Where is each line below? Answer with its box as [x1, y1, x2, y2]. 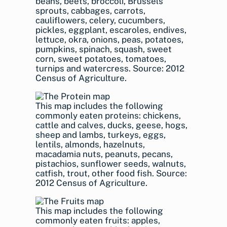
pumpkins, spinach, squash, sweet [35, 44, 172, 54]
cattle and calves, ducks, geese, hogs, [35, 120, 187, 130]
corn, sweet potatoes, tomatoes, [35, 54, 166, 64]
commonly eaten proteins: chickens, [35, 110, 181, 121]
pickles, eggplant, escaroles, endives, [35, 25, 186, 35]
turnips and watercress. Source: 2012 [35, 63, 184, 73]
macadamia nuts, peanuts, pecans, [35, 149, 173, 159]
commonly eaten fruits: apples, [35, 215, 160, 225]
